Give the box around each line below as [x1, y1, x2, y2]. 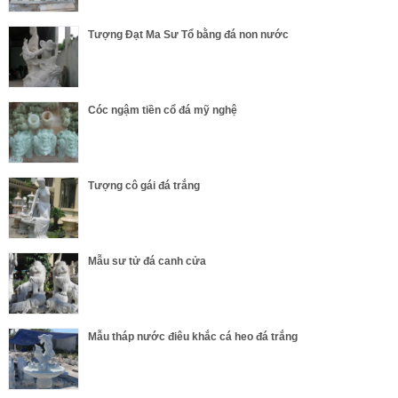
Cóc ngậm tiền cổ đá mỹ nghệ [87, 104, 237, 117]
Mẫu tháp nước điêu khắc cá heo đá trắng [87, 330, 298, 344]
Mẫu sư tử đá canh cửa [87, 255, 206, 268]
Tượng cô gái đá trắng [87, 179, 200, 193]
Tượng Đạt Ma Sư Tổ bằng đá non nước [87, 28, 289, 42]
